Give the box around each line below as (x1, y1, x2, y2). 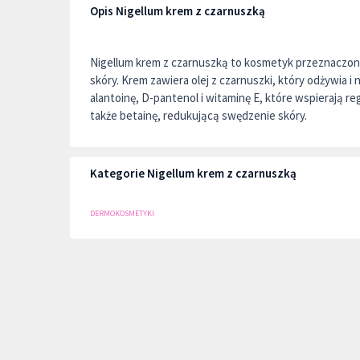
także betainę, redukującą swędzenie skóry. (90, 108, 307, 123)
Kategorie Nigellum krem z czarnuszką (90, 166, 297, 181)
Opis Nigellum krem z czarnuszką (90, 3, 265, 18)
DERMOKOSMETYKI (90, 208, 154, 219)
